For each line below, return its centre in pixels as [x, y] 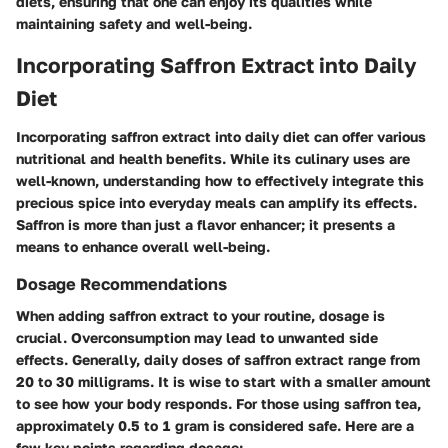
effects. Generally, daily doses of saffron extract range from [218, 359]
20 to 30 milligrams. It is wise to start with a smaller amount [223, 381]
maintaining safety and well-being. [134, 24]
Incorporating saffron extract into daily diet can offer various [221, 136]
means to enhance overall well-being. [143, 246]
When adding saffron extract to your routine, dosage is [200, 315]
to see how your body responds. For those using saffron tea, [218, 403]
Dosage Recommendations [121, 283]
